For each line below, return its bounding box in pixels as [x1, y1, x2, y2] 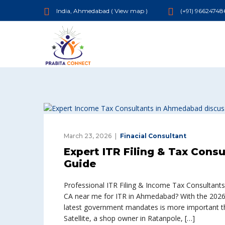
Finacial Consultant [120, 132, 186, 140]
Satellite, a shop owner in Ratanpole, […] [64, 213, 195, 223]
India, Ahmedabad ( [55, 7, 115, 15]
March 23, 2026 [64, 132, 111, 140]
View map [115, 7, 144, 15]
